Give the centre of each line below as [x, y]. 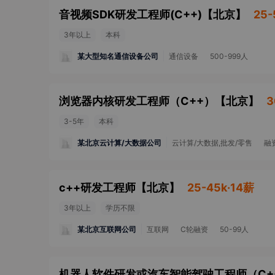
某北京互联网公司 [107, 229]
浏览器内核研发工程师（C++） [137, 101]
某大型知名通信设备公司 [118, 56]
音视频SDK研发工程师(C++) [130, 14]
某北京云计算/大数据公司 [119, 142]
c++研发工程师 [97, 188]
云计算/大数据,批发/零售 [212, 143]
